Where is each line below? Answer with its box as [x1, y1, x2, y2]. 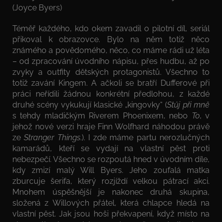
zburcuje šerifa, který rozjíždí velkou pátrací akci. [12, 176, 210, 186]
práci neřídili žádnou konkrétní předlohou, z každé [12, 89, 210, 99]
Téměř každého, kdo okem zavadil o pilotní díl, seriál [12, 23, 210, 33]
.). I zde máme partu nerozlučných [80, 132, 210, 142]
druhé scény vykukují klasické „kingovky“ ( [12, 100, 167, 110]
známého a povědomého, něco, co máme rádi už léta [12, 45, 210, 55]
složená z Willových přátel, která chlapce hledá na [12, 198, 210, 208]
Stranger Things [24, 132, 80, 142]
